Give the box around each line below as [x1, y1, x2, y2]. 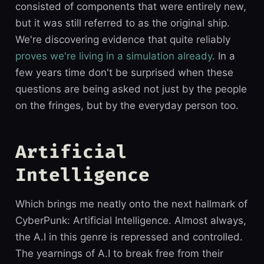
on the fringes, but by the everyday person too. [15, 99, 239, 111]
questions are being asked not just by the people [15, 82, 247, 95]
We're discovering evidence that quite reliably [15, 33, 230, 45]
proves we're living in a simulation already [15, 49, 212, 62]
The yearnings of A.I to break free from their [15, 247, 223, 260]
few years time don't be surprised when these [15, 66, 233, 78]
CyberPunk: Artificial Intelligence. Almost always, [15, 214, 246, 227]
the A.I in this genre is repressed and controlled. [15, 231, 243, 243]
